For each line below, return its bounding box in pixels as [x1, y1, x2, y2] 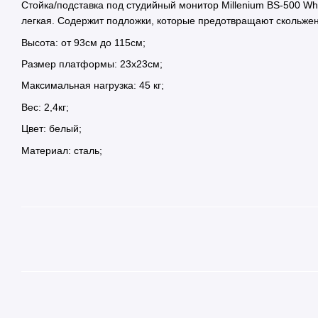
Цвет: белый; [21, 123, 82, 135]
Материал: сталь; [21, 144, 102, 156]
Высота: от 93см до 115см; [21, 36, 146, 48]
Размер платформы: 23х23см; [21, 58, 163, 70]
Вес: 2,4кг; [21, 101, 69, 113]
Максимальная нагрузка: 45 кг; [21, 79, 164, 92]
